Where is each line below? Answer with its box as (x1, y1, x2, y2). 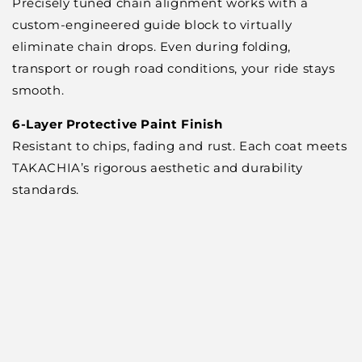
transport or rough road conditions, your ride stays (12, 61, 335, 76)
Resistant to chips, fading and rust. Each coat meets (12, 138, 347, 154)
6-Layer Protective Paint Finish (12, 116, 223, 132)
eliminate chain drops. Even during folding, (12, 39, 291, 54)
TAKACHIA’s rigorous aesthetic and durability (12, 160, 303, 175)
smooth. (12, 82, 68, 98)
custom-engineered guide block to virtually (12, 17, 293, 32)
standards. (12, 182, 79, 197)
